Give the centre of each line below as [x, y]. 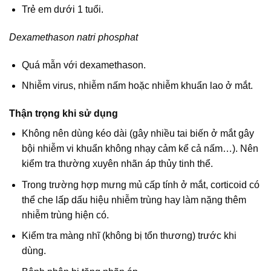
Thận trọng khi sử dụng [64, 114]
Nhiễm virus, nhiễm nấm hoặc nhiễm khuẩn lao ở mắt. [137, 86]
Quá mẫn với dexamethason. [83, 65]
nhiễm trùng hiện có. [65, 215]
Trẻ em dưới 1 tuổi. [62, 10]
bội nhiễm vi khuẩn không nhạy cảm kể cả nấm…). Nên [140, 149]
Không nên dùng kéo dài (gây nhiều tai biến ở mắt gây [138, 134]
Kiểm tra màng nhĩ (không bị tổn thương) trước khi [129, 236]
